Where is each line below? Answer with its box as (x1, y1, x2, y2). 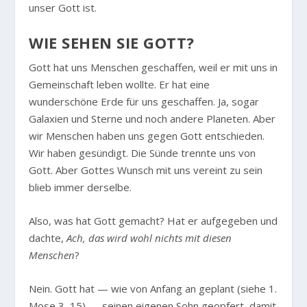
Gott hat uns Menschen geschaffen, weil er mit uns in (29, 60, 278, 75)
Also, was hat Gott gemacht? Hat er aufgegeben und (29, 214, 278, 228)
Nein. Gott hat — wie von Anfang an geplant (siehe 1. (29, 282, 278, 296)
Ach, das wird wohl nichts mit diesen (66, 231, 232, 245)
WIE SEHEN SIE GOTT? (29, 32, 195, 53)
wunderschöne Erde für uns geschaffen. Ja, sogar (29, 95, 260, 109)
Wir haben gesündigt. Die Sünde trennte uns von (29, 146, 256, 160)
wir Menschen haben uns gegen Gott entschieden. (29, 129, 265, 143)
